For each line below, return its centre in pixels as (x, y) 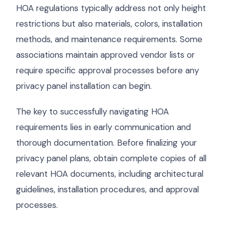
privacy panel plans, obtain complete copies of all (111, 158)
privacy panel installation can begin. (84, 86)
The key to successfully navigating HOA (92, 111)
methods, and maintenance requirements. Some (109, 39)
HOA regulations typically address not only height (111, 8)
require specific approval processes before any (107, 70)
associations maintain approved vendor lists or (105, 55)
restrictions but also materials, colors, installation (109, 24)
